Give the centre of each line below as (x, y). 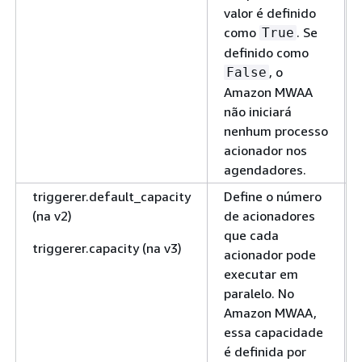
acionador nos (265, 150)
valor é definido (270, 13)
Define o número (273, 196)
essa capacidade (274, 332)
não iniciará (258, 111)
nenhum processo (276, 130)
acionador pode (270, 254)
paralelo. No (259, 293)
